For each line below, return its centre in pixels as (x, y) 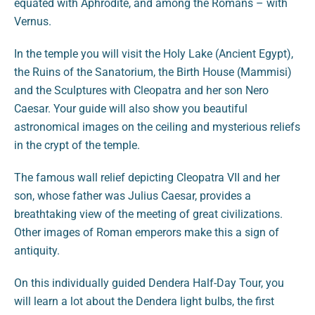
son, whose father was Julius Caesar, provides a (133, 195)
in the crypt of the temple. (77, 145)
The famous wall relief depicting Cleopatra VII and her (147, 177)
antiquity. (37, 250)
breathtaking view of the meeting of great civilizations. (148, 214)
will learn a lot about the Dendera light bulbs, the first (144, 301)
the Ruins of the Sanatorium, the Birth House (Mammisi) (153, 72)
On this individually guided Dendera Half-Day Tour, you (149, 283)
